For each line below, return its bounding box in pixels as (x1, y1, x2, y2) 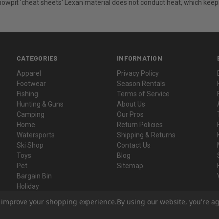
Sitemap (117, 161, 144, 170)
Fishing (17, 89, 39, 98)
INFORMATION (117, 53, 162, 62)
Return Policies (117, 120, 163, 129)
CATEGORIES (17, 53, 58, 62)
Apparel (17, 69, 42, 77)
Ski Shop (17, 141, 44, 149)
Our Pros (117, 110, 144, 118)
